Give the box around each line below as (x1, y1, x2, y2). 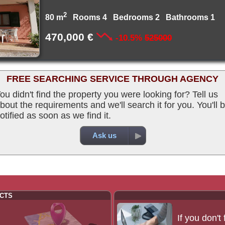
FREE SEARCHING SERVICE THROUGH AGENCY (7, 74, 218, 84)
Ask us (92, 131, 117, 140)
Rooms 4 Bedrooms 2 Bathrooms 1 (67, 13, 219, 22)
